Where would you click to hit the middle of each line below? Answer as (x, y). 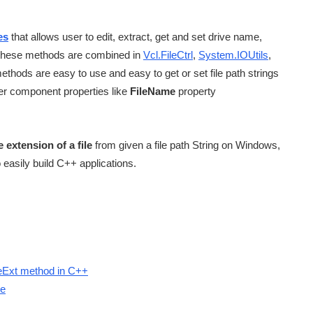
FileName (153, 92)
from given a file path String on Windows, (186, 145)
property (196, 92)
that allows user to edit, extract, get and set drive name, (135, 37)
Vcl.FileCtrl (168, 55)
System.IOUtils (233, 55)
